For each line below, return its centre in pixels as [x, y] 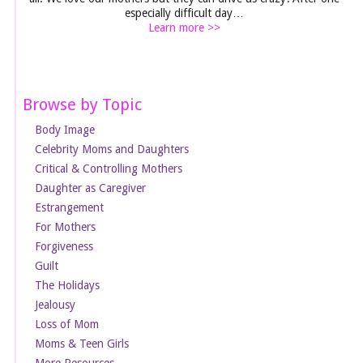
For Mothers [66, 226]
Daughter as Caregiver [91, 188]
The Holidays [68, 285]
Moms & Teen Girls [82, 343]
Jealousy [56, 304]
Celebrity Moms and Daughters [112, 149]
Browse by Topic [83, 104]
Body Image [65, 129]
